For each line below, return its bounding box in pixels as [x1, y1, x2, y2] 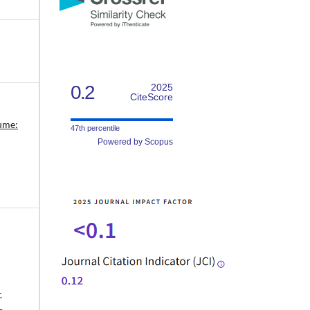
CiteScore [130, 91, 173, 102]
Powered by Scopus [98, 136, 173, 147]
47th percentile [71, 123, 120, 132]
